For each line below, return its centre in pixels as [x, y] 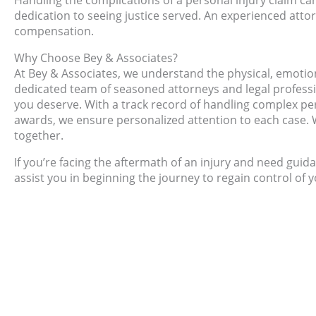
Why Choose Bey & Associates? [96, 58]
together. [39, 136]
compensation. [54, 31]
